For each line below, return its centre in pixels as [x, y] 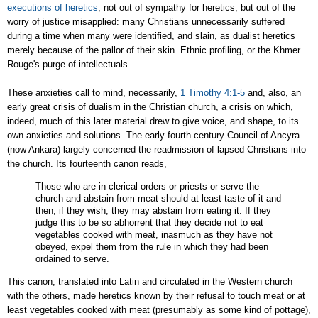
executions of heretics [53, 8]
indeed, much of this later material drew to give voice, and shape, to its [153, 121]
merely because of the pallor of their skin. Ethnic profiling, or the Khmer [154, 50]
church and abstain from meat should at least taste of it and [158, 198]
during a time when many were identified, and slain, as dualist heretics [151, 36]
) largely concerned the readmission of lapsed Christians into [182, 150]
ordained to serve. [72, 258]
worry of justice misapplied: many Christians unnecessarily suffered [146, 22]
